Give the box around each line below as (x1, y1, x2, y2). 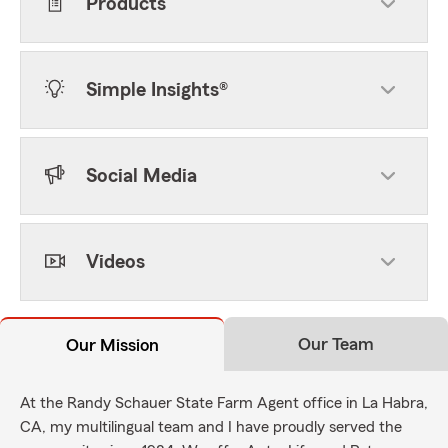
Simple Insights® (86, 80, 228, 100)
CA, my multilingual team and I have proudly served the (20, 419, 402, 435)
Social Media (86, 166, 197, 186)
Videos (86, 252, 145, 272)
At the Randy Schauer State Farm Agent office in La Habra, (20, 395, 428, 411)
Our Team (298, 335, 374, 353)
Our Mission (65, 336, 159, 354)
